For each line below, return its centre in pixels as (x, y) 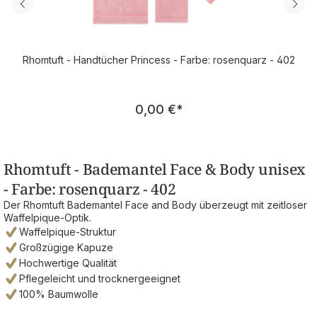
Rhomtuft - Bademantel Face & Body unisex (155, 169)
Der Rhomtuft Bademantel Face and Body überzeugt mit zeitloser (155, 205)
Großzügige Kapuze (66, 248)
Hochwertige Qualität (68, 263)
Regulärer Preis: (203, 102)
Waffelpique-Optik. (47, 218)
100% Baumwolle (59, 294)
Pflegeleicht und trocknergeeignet (100, 279)
